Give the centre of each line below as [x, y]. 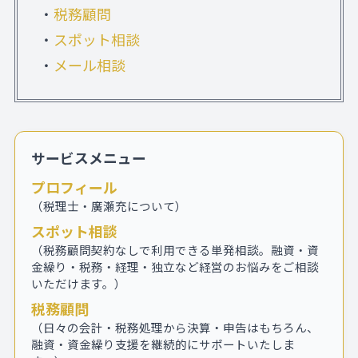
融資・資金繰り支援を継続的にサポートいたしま [163, 344]
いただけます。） [79, 283]
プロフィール [75, 187]
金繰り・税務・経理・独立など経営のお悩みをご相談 [175, 266]
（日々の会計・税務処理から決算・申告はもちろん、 [175, 328]
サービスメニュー [89, 157]
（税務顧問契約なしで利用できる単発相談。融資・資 [175, 249]
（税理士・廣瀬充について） [109, 205]
